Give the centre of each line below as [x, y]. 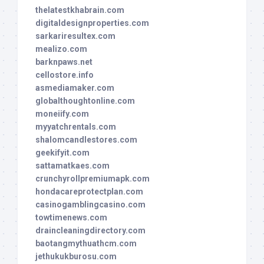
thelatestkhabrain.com [80, 10]
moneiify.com [62, 114]
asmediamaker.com [75, 88]
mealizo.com [61, 49]
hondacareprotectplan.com [89, 192]
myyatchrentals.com [76, 127]
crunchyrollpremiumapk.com [93, 179]
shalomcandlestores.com [86, 140]
